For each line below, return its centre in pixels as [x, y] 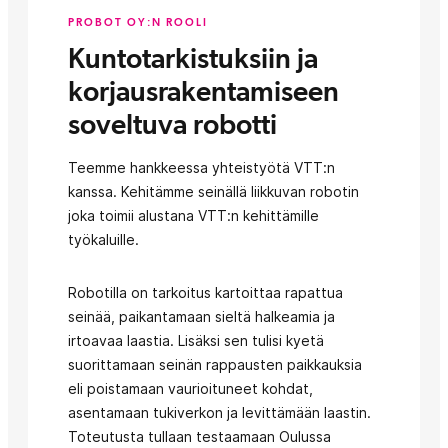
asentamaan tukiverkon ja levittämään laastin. [219, 412]
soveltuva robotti [172, 124]
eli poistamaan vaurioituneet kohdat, [190, 388]
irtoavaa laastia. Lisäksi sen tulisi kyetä [196, 340]
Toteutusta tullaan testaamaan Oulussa [199, 436]
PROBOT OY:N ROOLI [138, 22]
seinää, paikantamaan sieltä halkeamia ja [201, 316]
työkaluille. [103, 239]
